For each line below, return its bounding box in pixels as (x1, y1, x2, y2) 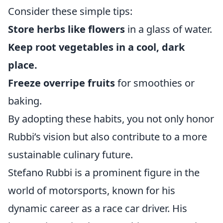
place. (8, 58, 37, 72)
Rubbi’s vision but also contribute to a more (8, 130, 207, 144)
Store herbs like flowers (8, 22, 125, 36)
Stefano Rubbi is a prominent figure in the (8, 166, 200, 180)
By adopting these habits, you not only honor (8, 112, 214, 126)
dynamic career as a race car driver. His (8, 202, 187, 216)
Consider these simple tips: (8, 4, 132, 18)
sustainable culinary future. (8, 148, 133, 162)
